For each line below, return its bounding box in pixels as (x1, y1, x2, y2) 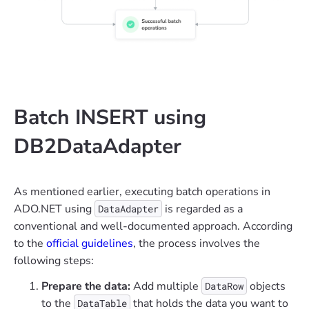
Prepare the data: (41, 279, 130, 295)
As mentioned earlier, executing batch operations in (14, 184, 270, 200)
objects (247, 279, 286, 295)
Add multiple (130, 279, 201, 295)
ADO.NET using (14, 201, 94, 217)
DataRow (205, 279, 243, 293)
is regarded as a (162, 201, 243, 217)
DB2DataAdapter (14, 132, 181, 161)
